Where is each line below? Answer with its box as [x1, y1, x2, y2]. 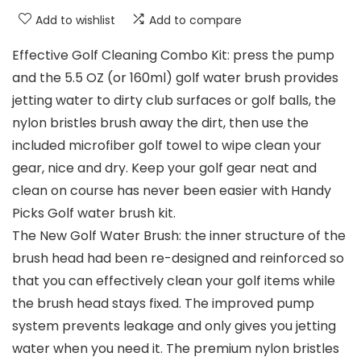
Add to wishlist [35, 12, 115, 29]
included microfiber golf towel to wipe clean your [12, 136, 322, 156]
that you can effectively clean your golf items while [12, 272, 335, 291]
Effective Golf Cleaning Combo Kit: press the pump [12, 46, 334, 65]
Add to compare [149, 12, 242, 29]
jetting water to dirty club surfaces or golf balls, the [12, 91, 336, 110]
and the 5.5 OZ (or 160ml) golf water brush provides [12, 68, 338, 88]
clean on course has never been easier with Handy [12, 181, 331, 201]
